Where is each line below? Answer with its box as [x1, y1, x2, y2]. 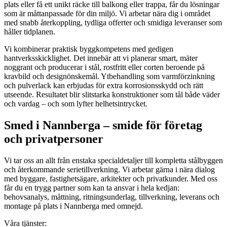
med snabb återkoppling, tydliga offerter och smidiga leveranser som [4, 18, 222, 27]
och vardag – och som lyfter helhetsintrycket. [4, 99, 147, 108]
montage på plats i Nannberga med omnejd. [4, 201, 143, 210]
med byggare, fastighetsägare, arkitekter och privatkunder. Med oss [4, 174, 217, 183]
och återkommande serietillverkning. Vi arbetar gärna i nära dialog [4, 165, 215, 174]
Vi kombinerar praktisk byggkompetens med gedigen [4, 44, 173, 53]
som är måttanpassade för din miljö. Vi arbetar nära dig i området [4, 9, 210, 18]
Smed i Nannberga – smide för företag [4, 118, 202, 132]
